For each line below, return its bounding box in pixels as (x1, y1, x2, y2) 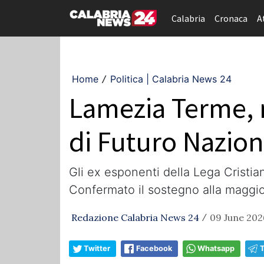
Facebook (136, 244, 172, 253)
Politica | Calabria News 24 (110, 73, 232, 85)
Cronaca (214, 12, 247, 24)
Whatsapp (197, 244, 235, 253)
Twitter (84, 244, 110, 253)
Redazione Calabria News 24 (71, 212, 199, 223)
